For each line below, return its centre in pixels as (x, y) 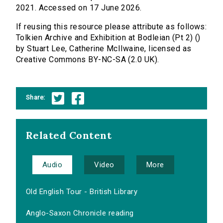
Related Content (69, 135)
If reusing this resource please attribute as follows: (111, 27)
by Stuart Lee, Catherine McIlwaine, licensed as (104, 49)
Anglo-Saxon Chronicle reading (80, 213)
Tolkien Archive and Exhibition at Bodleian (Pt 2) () (108, 38)
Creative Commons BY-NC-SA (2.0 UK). (88, 60)
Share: (36, 97)
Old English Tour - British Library (82, 192)
